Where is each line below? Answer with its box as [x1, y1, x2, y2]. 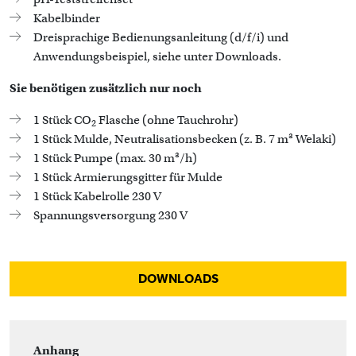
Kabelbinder [33, 11, 100, 25]
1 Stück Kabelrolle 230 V [33, 189, 161, 203]
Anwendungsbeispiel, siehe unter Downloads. [33, 49, 281, 64]
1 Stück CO [33, 113, 91, 127]
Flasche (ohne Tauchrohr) [96, 113, 238, 127]
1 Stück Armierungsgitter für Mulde [33, 170, 222, 184]
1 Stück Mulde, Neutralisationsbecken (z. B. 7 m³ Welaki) [33, 132, 336, 146]
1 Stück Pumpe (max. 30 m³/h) [33, 151, 197, 165]
